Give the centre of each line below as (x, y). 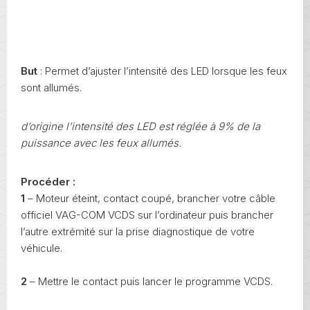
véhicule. (42, 248)
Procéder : (48, 181)
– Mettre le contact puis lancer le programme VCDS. (150, 281)
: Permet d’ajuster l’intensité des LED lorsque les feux (162, 71)
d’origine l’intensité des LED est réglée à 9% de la (140, 126)
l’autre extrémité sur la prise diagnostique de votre (138, 231)
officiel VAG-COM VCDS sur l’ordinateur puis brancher (147, 215)
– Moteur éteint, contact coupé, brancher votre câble (150, 198)
